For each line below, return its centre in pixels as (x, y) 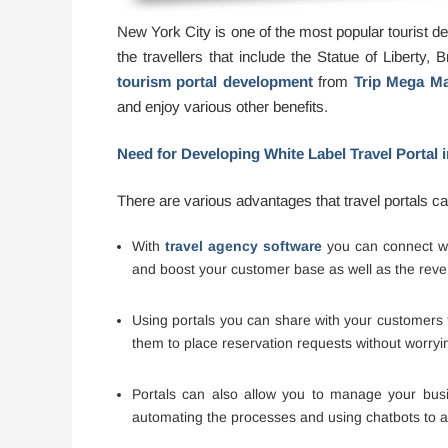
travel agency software (244, 246)
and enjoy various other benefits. (222, 107)
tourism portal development (215, 82)
